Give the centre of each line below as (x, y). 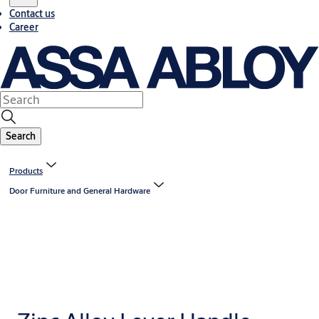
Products (26, 171)
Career (23, 27)
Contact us (32, 13)
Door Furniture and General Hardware (79, 191)
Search (21, 136)
